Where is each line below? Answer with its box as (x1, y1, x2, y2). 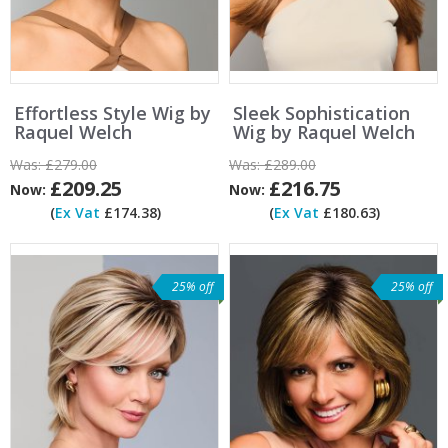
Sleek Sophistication (233, 101, 410, 126)
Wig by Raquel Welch (233, 120, 415, 145)
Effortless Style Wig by (14, 101, 211, 126)
